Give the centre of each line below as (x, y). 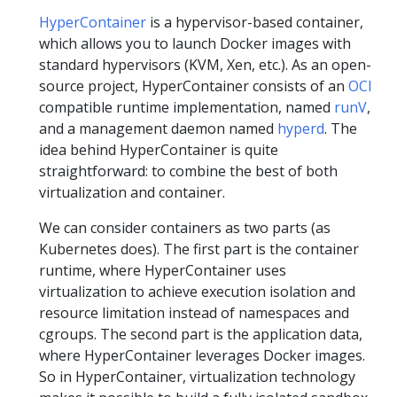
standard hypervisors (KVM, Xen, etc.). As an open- (205, 65)
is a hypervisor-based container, (255, 22)
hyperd (301, 128)
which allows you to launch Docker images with (195, 43)
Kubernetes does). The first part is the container (199, 249)
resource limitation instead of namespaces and (194, 313)
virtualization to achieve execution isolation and (197, 292)
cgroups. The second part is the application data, (201, 334)
